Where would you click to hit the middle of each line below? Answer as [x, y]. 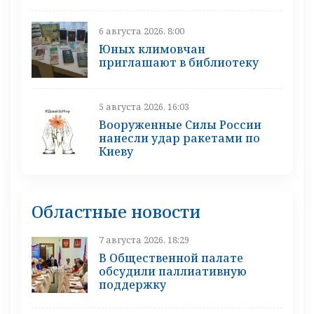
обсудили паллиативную [173, 271]
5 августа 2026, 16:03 [144, 106]
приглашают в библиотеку [179, 63]
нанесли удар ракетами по [179, 138]
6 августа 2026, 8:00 [142, 31]
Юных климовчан [152, 49]
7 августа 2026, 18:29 [144, 239]
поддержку [132, 284]
